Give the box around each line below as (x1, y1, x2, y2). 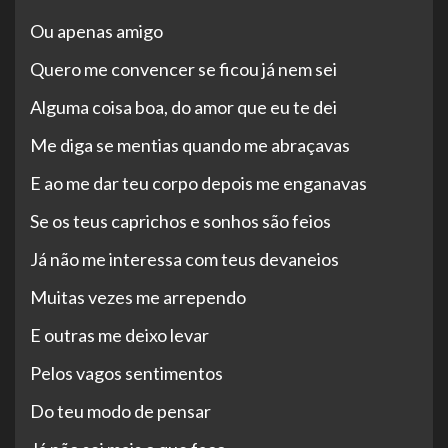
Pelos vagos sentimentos (30, 362, 223, 385)
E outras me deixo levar (30, 324, 209, 347)
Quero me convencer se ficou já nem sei (30, 58, 337, 81)
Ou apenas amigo (30, 20, 163, 43)
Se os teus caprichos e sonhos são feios (30, 210, 331, 233)
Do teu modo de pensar (30, 400, 211, 423)
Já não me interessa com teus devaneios (30, 248, 339, 271)
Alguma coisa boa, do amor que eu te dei (30, 96, 337, 119)
